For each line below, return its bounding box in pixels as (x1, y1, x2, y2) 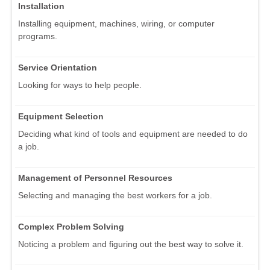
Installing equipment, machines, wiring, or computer (18, 19, 215, 29)
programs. (18, 31, 57, 42)
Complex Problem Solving (18, 222, 124, 232)
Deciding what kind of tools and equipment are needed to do (18, 129, 248, 139)
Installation (18, 1, 64, 11)
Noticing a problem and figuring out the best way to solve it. (18, 239, 243, 250)
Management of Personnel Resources (18, 173, 172, 183)
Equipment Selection (18, 111, 104, 122)
